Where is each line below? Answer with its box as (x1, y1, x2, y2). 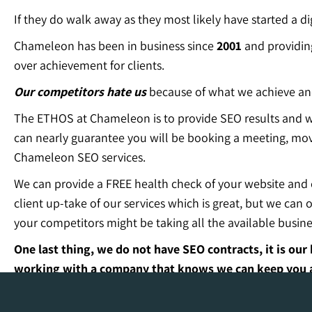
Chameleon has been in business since (14, 38, 217, 54)
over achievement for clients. (14, 57, 164, 74)
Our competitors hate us (14, 84, 146, 100)
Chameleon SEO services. (14, 149, 146, 166)
